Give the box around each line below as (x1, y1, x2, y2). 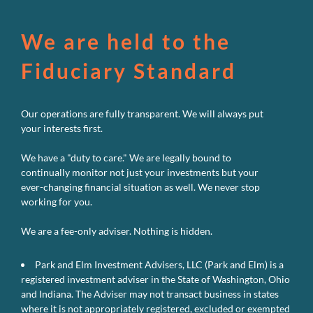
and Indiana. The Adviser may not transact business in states (21, 288, 279, 300)
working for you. (21, 195, 92, 208)
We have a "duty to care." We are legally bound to (21, 151, 231, 163)
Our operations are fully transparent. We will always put (21, 107, 263, 119)
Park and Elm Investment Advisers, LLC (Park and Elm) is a (35, 259, 284, 271)
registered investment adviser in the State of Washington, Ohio (21, 273, 290, 286)
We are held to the (21, 28, 231, 54)
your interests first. (21, 122, 103, 134)
